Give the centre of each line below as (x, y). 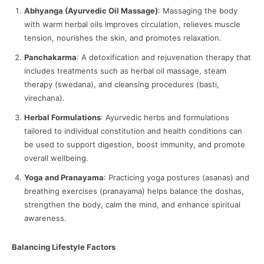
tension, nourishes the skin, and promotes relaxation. (123, 38)
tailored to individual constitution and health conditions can (133, 131)
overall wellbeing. (56, 158)
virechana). (44, 98)
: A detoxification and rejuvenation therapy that (164, 57)
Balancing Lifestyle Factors (64, 247)
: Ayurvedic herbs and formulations (165, 118)
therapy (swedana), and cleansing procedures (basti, (122, 85)
